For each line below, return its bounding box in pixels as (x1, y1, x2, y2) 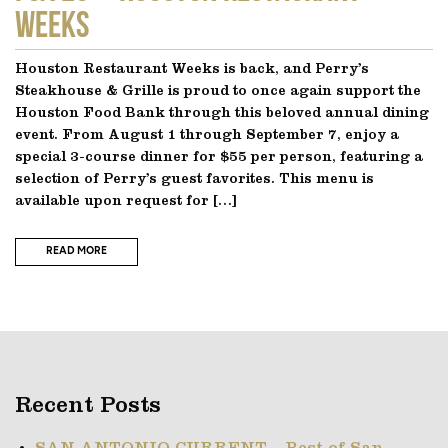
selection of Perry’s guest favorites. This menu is (15, 172, 374, 186)
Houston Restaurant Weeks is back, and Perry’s (15, 62, 369, 76)
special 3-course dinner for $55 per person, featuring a (15, 150, 423, 164)
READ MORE (46, 246, 107, 257)
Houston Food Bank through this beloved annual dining (15, 106, 429, 120)
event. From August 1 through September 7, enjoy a (15, 128, 399, 142)
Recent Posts (15, 395, 161, 417)
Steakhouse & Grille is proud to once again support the (15, 84, 421, 98)
